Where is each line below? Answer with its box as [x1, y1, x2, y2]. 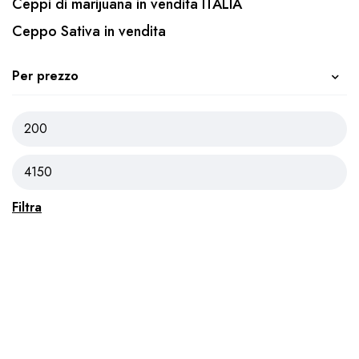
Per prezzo [12, 67, 79, 85]
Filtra [12, 198, 42, 216]
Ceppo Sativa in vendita [12, 21, 166, 42]
